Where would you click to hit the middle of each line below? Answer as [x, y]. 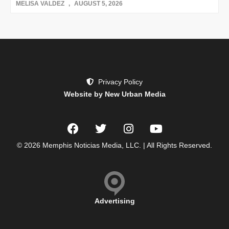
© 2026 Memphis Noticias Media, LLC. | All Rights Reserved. [114, 145]
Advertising [114, 201]
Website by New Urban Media [114, 94]
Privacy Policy [120, 82]
